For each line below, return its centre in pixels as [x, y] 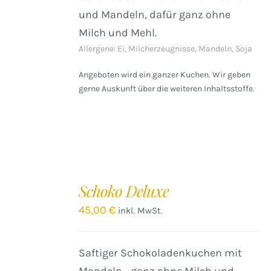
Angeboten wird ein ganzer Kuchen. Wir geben [165, 75]
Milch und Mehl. [118, 33]
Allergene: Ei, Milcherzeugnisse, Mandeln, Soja [166, 49]
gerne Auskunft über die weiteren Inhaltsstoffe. [167, 89]
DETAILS [28, 220]
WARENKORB [36, 193]
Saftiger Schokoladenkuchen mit [161, 253]
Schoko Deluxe [124, 191]
